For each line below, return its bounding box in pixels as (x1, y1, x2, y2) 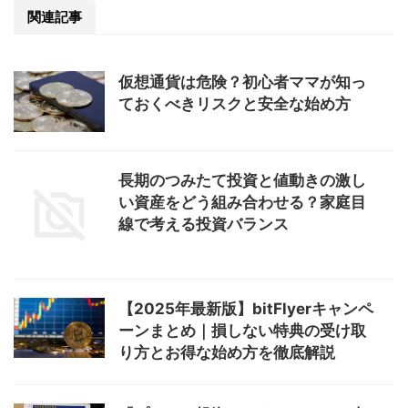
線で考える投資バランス (118, 214, 289, 233)
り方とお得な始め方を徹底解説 (118, 342, 335, 362)
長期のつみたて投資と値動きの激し (118, 170, 366, 189)
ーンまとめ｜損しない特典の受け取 (118, 321, 366, 340)
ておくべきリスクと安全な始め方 (118, 95, 351, 113)
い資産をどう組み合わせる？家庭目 (118, 192, 366, 211)
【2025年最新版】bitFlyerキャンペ (118, 299, 373, 318)
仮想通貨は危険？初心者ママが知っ (118, 73, 366, 91)
